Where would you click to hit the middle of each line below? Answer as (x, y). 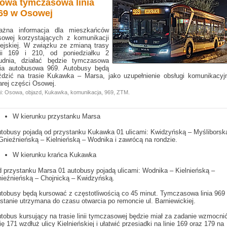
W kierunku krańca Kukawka (54, 155)
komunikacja (86, 92)
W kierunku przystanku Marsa (56, 116)
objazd (33, 92)
